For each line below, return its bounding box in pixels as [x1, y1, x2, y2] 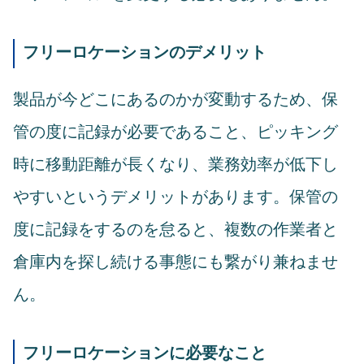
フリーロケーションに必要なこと [23, 344, 266, 362]
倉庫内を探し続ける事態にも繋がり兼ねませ [13, 253, 338, 271]
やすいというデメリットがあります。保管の [13, 188, 338, 206]
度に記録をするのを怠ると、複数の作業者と [13, 220, 338, 239]
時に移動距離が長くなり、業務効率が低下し [13, 155, 338, 174]
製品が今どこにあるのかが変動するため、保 [13, 90, 338, 109]
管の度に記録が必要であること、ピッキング [13, 123, 338, 141]
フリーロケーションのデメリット [23, 43, 266, 62]
